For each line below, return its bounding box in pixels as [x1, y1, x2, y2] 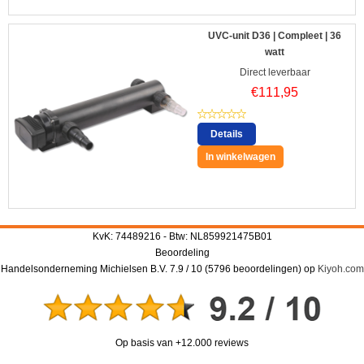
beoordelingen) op [230, 262, 318, 275]
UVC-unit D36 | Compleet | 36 [208, 29, 341, 41]
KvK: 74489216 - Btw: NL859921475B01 [92, 230, 272, 242]
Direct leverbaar [239, 66, 310, 78]
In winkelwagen [206, 150, 275, 162]
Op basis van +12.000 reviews [115, 336, 249, 349]
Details [210, 128, 243, 140]
